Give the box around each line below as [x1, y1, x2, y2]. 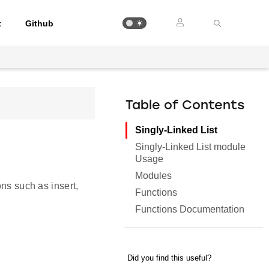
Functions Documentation [135, 204, 245, 214]
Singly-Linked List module [135, 142, 246, 152]
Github [25, 18, 54, 28]
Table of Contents [125, 100, 245, 112]
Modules [135, 171, 172, 181]
